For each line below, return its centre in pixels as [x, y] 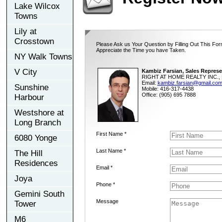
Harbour [29, 97]
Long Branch [38, 122]
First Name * [111, 134]
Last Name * [111, 150]
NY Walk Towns [43, 56]
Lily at [26, 31]
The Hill [28, 153]
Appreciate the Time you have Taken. [141, 50]
